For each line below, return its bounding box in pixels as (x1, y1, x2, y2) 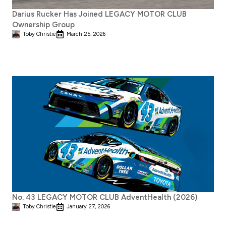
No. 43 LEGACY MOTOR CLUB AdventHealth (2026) (12, 193, 197, 202)
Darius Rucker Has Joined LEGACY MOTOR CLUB (12, 9, 187, 19)
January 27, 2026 (67, 203, 110, 210)
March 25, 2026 (67, 30, 105, 37)
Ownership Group (12, 20, 75, 29)
